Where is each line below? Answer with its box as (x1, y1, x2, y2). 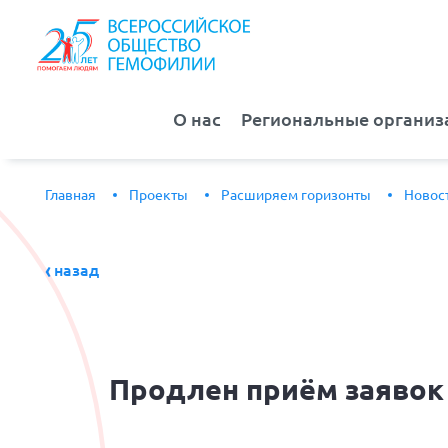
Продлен (109, 373, 240, 406)
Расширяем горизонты (221, 187, 371, 204)
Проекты (129, 187, 188, 204)
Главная (45, 187, 96, 204)
